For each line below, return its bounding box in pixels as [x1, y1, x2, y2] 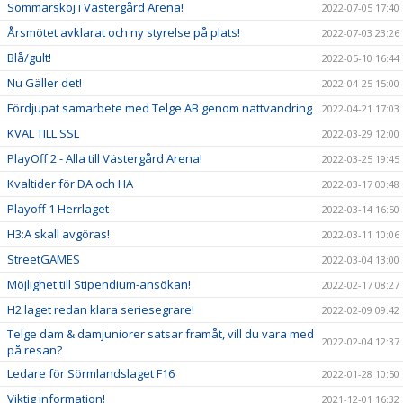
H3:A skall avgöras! [7, 226, 110, 242]
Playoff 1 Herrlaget [7, 201, 109, 217]
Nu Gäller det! [7, 75, 82, 91]
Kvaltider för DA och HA [7, 175, 133, 192]
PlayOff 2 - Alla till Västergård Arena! [7, 150, 202, 166]
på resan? [7, 342, 62, 358]
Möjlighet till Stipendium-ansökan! [7, 276, 191, 292]
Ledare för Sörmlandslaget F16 [7, 365, 175, 381]
